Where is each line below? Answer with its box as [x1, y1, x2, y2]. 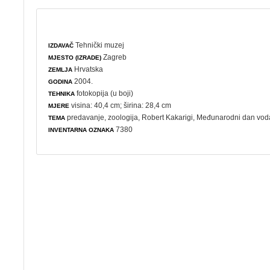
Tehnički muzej [75, 40, 125, 49]
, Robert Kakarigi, [138, 113, 197, 122]
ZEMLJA [48, 66, 73, 73]
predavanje [67, 113, 105, 122]
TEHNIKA [48, 90, 75, 97]
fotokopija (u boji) [75, 89, 134, 98]
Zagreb [101, 52, 127, 61]
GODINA [48, 78, 73, 85]
